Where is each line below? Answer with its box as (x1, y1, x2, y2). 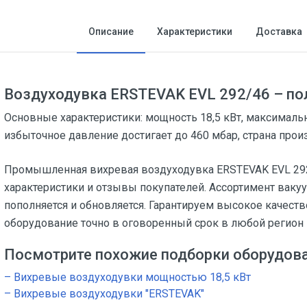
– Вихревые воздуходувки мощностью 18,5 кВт (4, 271, 251, 284)
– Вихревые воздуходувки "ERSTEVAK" (4, 287, 204, 300)
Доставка (256, 26, 302, 37)
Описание (88, 26, 134, 37)
